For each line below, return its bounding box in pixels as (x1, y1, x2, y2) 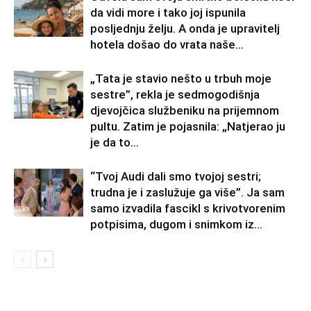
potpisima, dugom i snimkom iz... (90, 217, 262, 232)
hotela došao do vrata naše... (90, 37, 244, 52)
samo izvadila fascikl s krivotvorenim (90, 201, 285, 216)
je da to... (90, 135, 139, 150)
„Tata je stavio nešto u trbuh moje (90, 72, 271, 86)
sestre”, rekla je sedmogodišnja (90, 87, 260, 102)
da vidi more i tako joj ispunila (90, 6, 246, 20)
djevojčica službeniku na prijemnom (90, 103, 279, 118)
